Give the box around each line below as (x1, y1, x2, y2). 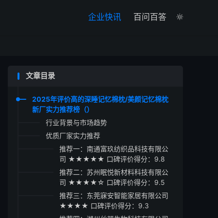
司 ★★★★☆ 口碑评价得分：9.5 (59, 178, 165, 186)
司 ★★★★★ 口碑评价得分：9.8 (59, 155, 165, 163)
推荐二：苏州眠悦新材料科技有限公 (59, 168, 168, 176)
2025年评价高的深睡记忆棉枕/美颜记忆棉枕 (32, 95, 168, 103)
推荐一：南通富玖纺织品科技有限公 (59, 145, 168, 153)
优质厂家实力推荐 (46, 131, 100, 140)
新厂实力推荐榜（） (32, 105, 93, 113)
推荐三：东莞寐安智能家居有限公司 (59, 191, 168, 200)
